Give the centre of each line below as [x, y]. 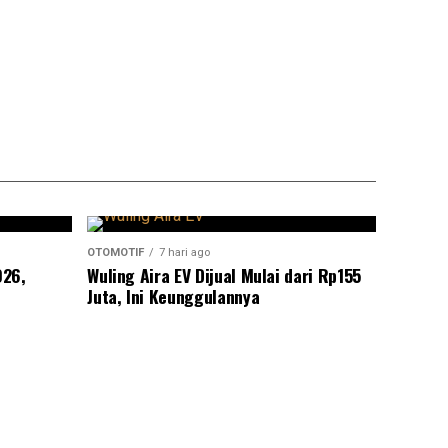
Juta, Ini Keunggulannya [173, 295]
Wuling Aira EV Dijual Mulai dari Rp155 [224, 274]
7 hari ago [185, 252]
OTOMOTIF [116, 252]
